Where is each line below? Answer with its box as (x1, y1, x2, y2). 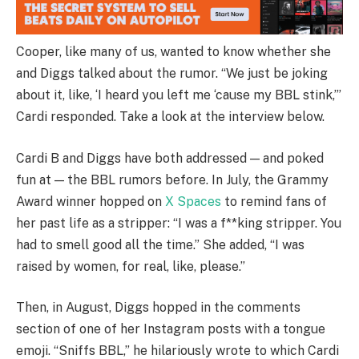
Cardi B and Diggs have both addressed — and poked (16, 150, 324, 166)
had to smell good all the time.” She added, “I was (16, 236, 305, 252)
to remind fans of (221, 193, 327, 209)
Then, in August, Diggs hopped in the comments (16, 300, 301, 316)
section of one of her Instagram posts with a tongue (16, 321, 325, 337)
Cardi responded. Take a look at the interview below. (16, 108, 325, 124)
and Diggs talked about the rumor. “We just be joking (16, 65, 328, 81)
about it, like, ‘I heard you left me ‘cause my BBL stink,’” (16, 87, 341, 103)
